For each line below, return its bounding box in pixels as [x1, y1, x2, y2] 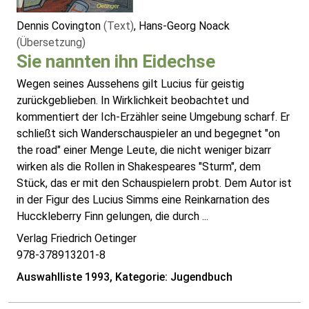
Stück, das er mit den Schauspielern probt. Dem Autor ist [17, 177, 292, 190]
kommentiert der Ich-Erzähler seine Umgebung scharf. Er [17, 110, 290, 124]
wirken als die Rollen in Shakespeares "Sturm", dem [17, 160, 261, 174]
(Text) [103, 19, 134, 33]
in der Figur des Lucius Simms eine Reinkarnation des [17, 193, 270, 207]
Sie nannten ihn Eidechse [17, 51, 215, 72]
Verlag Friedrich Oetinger [17, 232, 137, 246]
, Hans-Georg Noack [134, 19, 230, 33]
